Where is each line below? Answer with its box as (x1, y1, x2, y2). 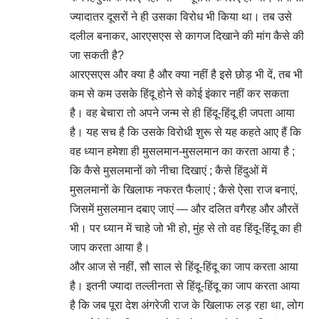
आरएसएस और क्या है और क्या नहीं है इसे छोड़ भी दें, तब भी (70, 68, 303, 80)
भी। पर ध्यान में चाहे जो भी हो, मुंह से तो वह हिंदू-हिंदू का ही (70, 222, 302, 234)
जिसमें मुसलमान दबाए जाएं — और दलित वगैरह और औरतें (70, 203, 298, 215)
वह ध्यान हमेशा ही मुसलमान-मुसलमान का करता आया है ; (70, 145, 295, 157)
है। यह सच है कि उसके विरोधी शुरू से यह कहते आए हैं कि (70, 126, 301, 138)
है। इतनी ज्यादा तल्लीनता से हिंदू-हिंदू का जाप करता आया (70, 280, 300, 292)
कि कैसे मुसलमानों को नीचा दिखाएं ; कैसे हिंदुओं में (70, 164, 267, 177)
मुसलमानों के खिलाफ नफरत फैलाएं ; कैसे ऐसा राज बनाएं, (70, 184, 298, 196)
